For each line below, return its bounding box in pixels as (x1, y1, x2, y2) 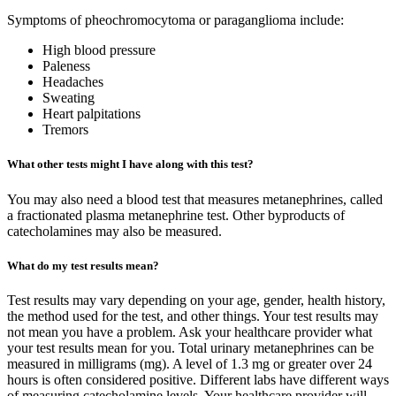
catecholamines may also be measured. (7, 223, 222, 239)
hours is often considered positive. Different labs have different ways (7, 371, 389, 387)
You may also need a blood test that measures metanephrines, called (7, 191, 383, 207)
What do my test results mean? (7, 258, 159, 272)
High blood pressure (42, 42, 156, 58)
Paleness (42, 58, 90, 74)
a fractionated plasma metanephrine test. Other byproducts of (7, 207, 345, 223)
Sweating (42, 90, 95, 106)
